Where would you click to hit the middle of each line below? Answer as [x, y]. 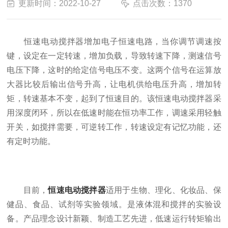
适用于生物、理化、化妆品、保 [163, 190]
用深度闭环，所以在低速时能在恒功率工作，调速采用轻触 [114, 113]
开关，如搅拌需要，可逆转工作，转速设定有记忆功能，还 [114, 127]
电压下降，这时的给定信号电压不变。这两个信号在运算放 [114, 70]
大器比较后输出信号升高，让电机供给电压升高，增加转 [114, 84]
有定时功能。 [31, 141]
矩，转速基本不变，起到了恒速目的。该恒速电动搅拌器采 [114, 98]
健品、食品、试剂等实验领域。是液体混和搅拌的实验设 [114, 204]
